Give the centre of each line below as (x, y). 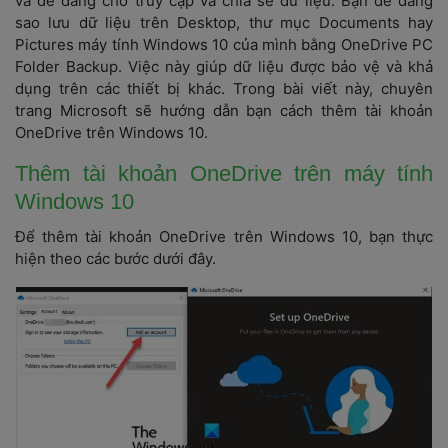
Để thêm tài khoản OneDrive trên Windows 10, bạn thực (224, 236)
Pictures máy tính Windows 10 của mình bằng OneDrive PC (224, 44)
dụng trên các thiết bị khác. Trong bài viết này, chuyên (224, 88)
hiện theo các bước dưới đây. (115, 258)
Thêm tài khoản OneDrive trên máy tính (224, 173)
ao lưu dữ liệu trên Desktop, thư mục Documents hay (224, 22)
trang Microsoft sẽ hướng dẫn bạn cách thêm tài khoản (224, 110)
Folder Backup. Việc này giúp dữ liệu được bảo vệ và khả (224, 66)
